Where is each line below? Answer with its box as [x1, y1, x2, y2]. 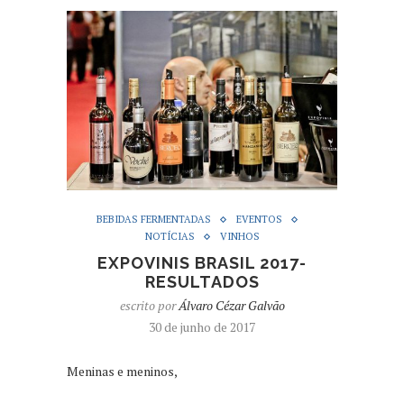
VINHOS [219, 230, 260, 243]
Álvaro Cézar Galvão [178, 297, 285, 315]
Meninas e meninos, [67, 363, 178, 381]
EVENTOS [236, 213, 282, 226]
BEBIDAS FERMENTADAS [96, 213, 211, 226]
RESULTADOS [144, 272, 260, 292]
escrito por [119, 297, 179, 315]
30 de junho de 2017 [149, 318, 255, 336]
